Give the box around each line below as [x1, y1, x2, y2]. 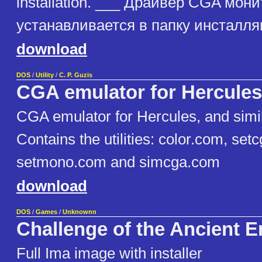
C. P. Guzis [59, 71, 92, 79]
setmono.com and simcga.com [16, 153, 220, 171]
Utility [36, 71, 54, 79]
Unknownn [63, 208, 96, 216]
